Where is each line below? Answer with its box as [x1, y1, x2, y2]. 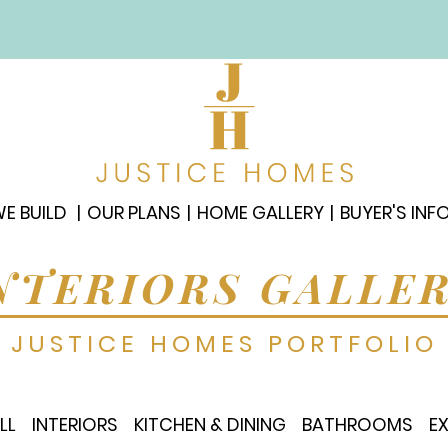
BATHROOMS [301, 412, 413, 437]
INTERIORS [31, 412, 118, 437]
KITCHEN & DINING [133, 412, 286, 437]
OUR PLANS [87, 200, 181, 225]
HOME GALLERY [197, 200, 324, 225]
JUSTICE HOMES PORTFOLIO [10, 327, 438, 360]
